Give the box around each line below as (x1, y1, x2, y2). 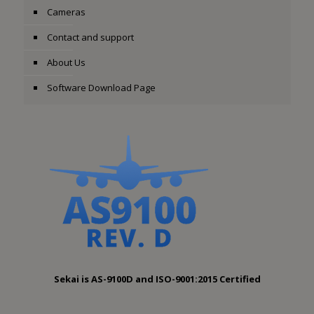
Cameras (46, 6, 86, 18)
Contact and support (46, 31, 134, 43)
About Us (46, 56, 86, 69)
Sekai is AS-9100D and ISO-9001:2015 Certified (53, 273, 261, 285)
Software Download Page (46, 81, 156, 94)
